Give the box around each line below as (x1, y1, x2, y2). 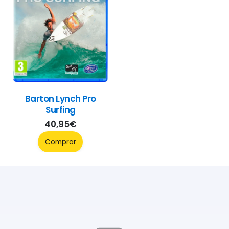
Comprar (44, 136, 76, 147)
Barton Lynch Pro (25, 92, 96, 105)
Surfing (45, 103, 76, 116)
